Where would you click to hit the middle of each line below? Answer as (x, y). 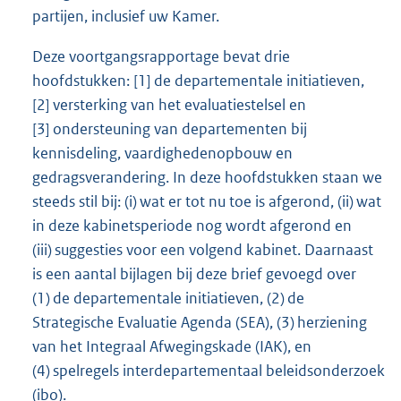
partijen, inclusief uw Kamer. (126, 17)
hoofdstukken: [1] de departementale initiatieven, (198, 81)
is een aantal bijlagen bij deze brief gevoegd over (194, 274)
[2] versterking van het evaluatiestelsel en (169, 105)
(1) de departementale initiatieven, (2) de (168, 299)
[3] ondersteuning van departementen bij (170, 129)
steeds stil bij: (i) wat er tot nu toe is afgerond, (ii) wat (207, 202)
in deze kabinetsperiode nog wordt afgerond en (192, 226)
